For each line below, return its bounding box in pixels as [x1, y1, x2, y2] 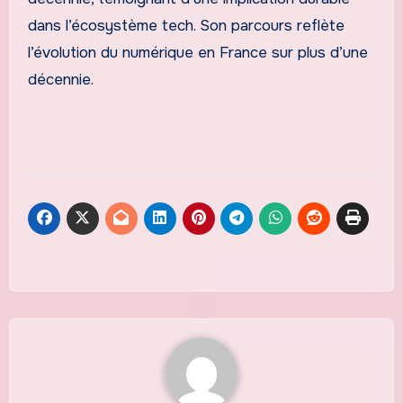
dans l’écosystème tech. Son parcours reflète [27, 15, 345, 35]
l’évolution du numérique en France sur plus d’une [27, 42, 368, 62]
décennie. [27, 69, 94, 89]
